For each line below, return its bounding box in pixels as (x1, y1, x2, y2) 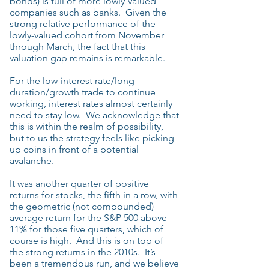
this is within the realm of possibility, (10, 121, 163, 132)
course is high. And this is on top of (10, 235, 163, 246)
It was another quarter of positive (10, 178, 149, 189)
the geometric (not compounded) (10, 201, 154, 212)
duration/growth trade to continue (10, 86, 156, 98)
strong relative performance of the (10, 18, 156, 29)
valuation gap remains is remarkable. (10, 52, 165, 64)
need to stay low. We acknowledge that (10, 109, 179, 121)
